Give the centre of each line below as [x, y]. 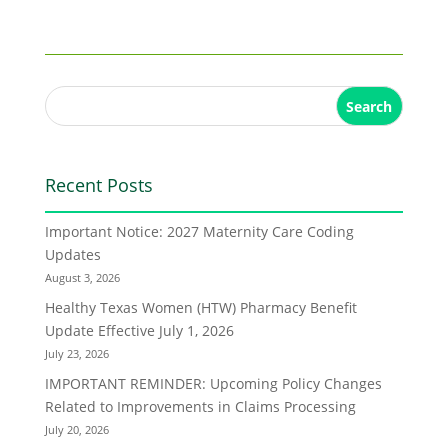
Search [369, 106]
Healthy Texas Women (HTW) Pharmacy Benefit [200, 307]
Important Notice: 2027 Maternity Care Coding [199, 231]
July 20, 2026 [76, 429]
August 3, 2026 [82, 277]
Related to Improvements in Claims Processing [200, 406]
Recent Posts [98, 185]
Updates [72, 254]
